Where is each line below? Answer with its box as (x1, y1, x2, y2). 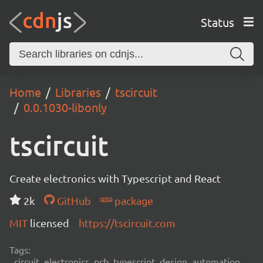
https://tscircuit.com (79, 217, 176, 229)
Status (200, 14, 234, 29)
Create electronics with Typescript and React (9, 172, 221, 184)
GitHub (54, 194, 91, 207)
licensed (30, 217, 69, 229)
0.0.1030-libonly (23, 100, 107, 114)
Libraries (55, 85, 101, 99)
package (112, 194, 153, 207)
